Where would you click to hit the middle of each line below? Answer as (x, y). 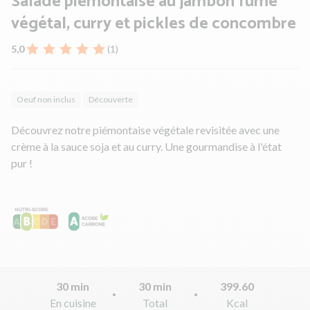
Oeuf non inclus (46, 99)
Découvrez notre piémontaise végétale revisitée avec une (145, 129)
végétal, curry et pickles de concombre (154, 24)
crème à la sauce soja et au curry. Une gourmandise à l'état (146, 146)
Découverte (111, 99)
